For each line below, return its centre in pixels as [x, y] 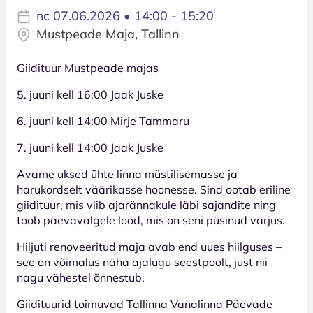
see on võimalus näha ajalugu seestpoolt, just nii [142, 262]
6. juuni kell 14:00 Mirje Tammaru [103, 121]
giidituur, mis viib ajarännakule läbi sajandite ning [146, 204]
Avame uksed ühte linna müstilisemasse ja [127, 174]
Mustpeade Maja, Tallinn [108, 34]
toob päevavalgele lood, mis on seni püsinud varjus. [151, 220]
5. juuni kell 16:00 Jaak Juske [90, 94]
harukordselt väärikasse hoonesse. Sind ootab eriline [154, 189]
